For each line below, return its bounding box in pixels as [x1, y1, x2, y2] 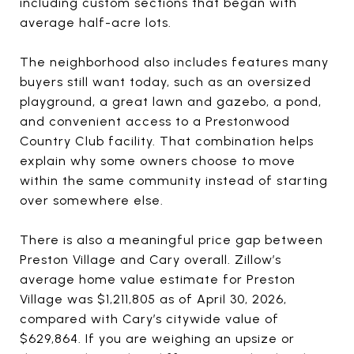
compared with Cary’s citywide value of [20, 311, 279, 326]
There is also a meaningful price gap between [20, 232, 323, 247]
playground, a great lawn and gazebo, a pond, [20, 93, 322, 109]
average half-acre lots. [20, 14, 171, 30]
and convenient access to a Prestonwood [20, 113, 290, 129]
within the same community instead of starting [20, 172, 328, 188]
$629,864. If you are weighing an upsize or [20, 330, 295, 346]
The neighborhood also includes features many [20, 54, 329, 70]
